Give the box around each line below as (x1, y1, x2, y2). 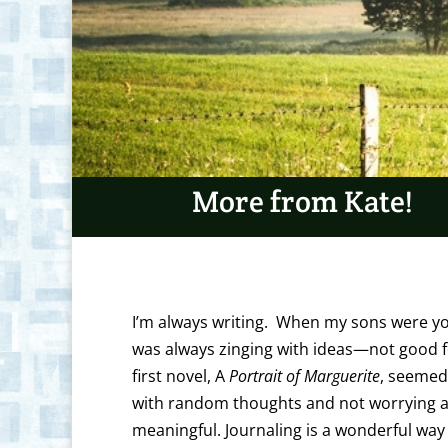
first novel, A (132, 365, 229, 388)
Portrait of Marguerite (229, 365, 380, 388)
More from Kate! (192, 182, 413, 222)
